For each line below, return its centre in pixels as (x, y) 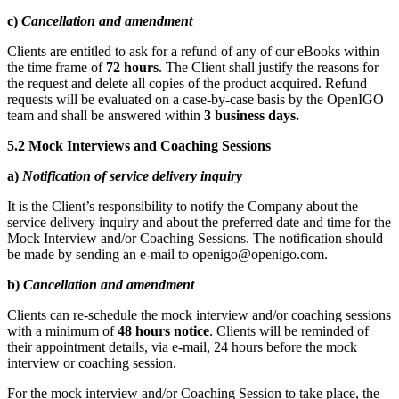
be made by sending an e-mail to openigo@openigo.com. (167, 255)
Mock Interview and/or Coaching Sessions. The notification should (195, 239)
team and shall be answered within (106, 116)
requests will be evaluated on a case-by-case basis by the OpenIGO (195, 100)
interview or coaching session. (92, 363)
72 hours (132, 68)
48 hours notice (163, 331)
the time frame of (57, 68)
